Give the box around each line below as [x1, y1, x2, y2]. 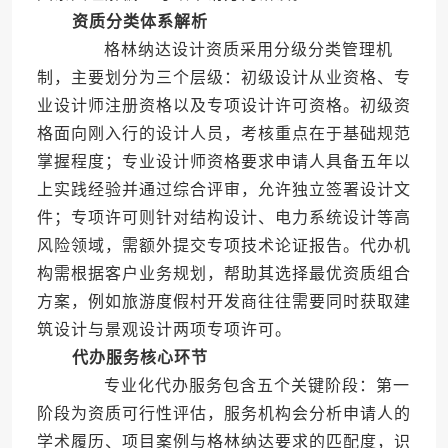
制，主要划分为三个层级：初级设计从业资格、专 [36, 69, 411, 87]
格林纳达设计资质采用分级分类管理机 [68, 41, 393, 59]
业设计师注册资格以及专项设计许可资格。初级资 [36, 97, 411, 115]
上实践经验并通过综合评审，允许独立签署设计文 [36, 181, 411, 199]
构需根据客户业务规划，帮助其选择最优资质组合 [36, 265, 411, 283]
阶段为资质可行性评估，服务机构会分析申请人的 [36, 405, 411, 423]
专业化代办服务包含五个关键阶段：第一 [68, 377, 410, 395]
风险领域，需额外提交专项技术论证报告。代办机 [36, 237, 411, 255]
